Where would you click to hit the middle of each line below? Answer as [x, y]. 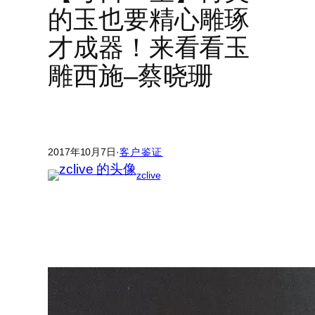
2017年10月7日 [82, 152]
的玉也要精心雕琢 [149, 20]
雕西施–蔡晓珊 [131, 76]
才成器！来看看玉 [149, 48]
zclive [149, 175]
